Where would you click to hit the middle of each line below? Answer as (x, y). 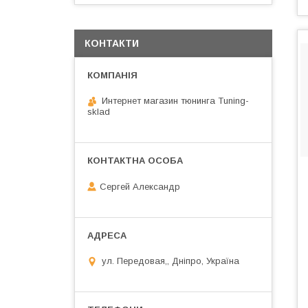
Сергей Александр (140, 186)
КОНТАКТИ (112, 43)
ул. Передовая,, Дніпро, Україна (170, 261)
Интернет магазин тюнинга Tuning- (175, 101)
